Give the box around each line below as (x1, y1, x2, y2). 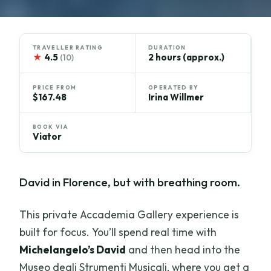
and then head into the (126, 243, 241, 257)
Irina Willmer (148, 91, 204, 103)
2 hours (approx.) (148, 51, 224, 64)
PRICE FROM (33, 83, 77, 91)
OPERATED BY (148, 83, 199, 91)
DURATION (148, 44, 186, 51)
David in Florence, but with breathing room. (19, 175, 241, 190)
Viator (33, 131, 62, 143)
